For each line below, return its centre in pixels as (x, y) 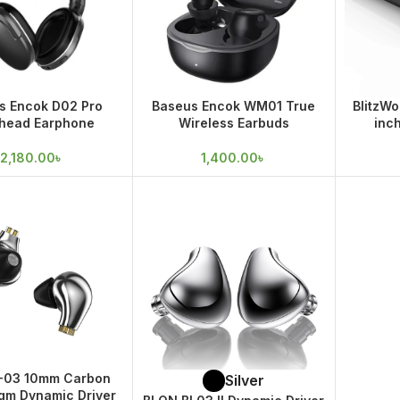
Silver (245, 381)
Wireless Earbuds (233, 123)
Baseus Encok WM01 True (234, 106)
